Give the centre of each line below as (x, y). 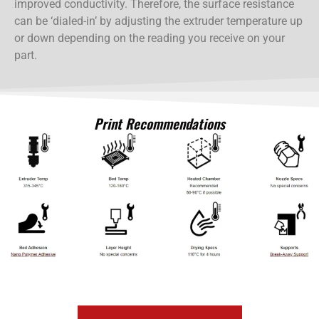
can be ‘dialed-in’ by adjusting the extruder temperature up (158, 21)
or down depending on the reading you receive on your (150, 38)
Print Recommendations (159, 123)
